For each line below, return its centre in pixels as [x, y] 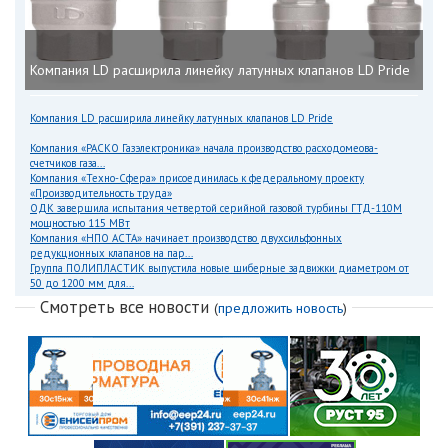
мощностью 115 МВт [80, 223]
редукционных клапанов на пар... [111, 253]
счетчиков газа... [67, 163]
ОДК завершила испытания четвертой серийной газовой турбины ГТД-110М [216, 208]
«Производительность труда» [101, 193]
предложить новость [280, 308]
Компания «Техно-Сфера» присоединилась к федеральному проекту [197, 178]
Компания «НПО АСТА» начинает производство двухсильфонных [186, 238]
